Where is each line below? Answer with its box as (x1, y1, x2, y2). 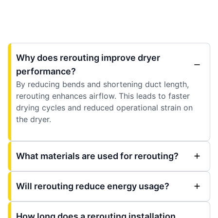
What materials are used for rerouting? (16, 150, 179, 161)
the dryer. (16, 114, 51, 124)
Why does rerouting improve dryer (16, 52, 160, 63)
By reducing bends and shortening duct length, (16, 79, 189, 89)
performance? (16, 66, 76, 76)
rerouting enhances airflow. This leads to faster (16, 91, 190, 101)
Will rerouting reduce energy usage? (16, 181, 169, 191)
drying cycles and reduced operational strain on (16, 102, 193, 112)
